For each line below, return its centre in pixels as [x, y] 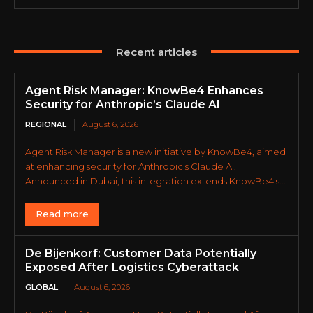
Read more [62, 213]
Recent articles [156, 52]
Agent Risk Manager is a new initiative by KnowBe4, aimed [155, 151]
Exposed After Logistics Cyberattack [132, 267]
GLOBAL [42, 287]
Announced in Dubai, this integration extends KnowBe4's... [155, 181]
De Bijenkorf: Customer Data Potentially [141, 253]
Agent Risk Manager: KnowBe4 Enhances [144, 90]
